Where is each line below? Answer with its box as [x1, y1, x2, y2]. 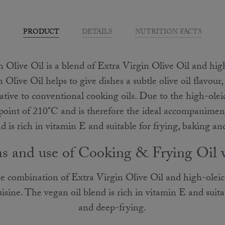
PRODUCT [23, 26, 59, 39]
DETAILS [82, 26, 113, 39]
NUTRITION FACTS [135, 26, 202, 39]
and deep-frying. [78, 200, 147, 217]
